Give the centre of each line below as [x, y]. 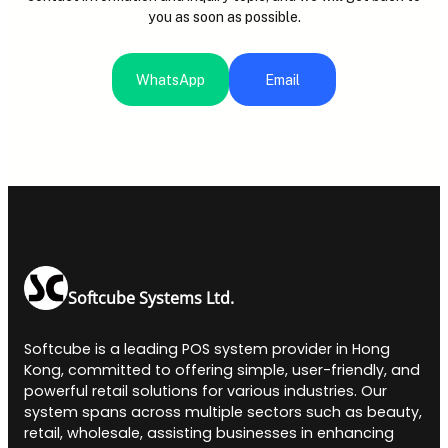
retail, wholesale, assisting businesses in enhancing [209, 433]
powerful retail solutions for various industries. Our [205, 391]
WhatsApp [170, 79]
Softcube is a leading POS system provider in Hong [207, 349]
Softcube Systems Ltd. [151, 298]
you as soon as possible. [224, 16]
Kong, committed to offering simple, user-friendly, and [222, 370]
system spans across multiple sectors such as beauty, [223, 412]
